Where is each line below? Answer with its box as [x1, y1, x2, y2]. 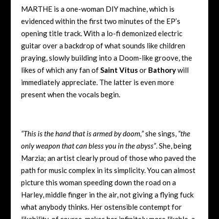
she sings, [143, 129, 178, 138]
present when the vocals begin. [21, 89, 120, 99]
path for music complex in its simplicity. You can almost [21, 165, 196, 175]
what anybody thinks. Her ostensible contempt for [21, 202, 182, 211]
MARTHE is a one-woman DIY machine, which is [21, 4, 175, 13]
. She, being [155, 141, 192, 150]
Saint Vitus [100, 65, 138, 74]
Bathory [148, 65, 176, 74]
